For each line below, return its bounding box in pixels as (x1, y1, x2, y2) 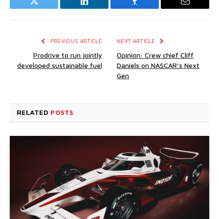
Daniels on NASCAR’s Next (117, 61, 199, 69)
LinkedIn (84, 3, 116, 13)
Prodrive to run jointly (33, 50, 102, 59)
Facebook (134, 3, 168, 13)
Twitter (33, 3, 59, 13)
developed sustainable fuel (17, 61, 102, 69)
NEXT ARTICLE (117, 37, 157, 44)
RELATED (17, 108, 51, 116)
